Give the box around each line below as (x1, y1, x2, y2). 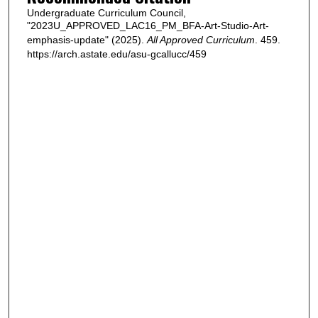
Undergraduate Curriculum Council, (26, 6, 186, 18)
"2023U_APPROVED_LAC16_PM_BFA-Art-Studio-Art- (26, 19, 269, 31)
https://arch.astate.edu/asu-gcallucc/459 (26, 48, 207, 60)
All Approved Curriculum (146, 33, 255, 45)
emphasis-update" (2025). (26, 33, 147, 45)
